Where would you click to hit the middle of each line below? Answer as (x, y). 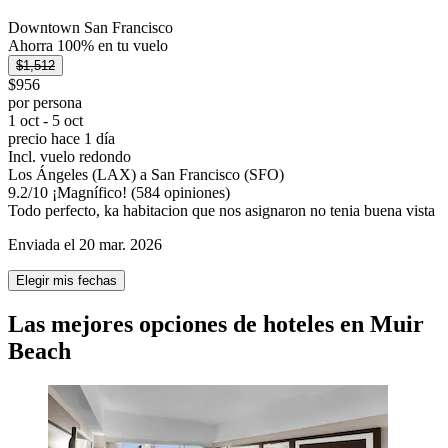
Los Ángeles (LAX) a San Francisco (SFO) (146, 174)
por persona (45, 102)
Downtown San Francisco (90, 27)
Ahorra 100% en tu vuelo (88, 45)
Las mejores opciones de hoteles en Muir (216, 323)
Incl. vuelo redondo (69, 156)
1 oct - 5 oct (45, 120)
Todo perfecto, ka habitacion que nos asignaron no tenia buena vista (221, 210)
